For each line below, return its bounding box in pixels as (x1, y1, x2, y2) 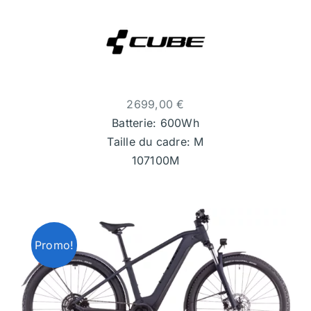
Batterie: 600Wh (112, 116, 199, 131)
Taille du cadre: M (107, 135, 204, 149)
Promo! (34, 238, 74, 253)
